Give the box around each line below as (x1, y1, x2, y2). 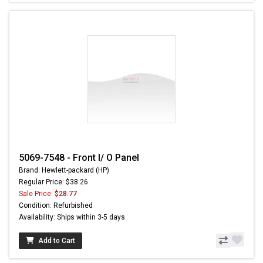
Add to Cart (38, 237, 75, 245)
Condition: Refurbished (19, 201, 93, 210)
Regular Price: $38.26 (19, 178, 88, 187)
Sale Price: (19, 190, 55, 198)
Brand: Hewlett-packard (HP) (19, 166, 109, 175)
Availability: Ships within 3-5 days (19, 213, 125, 222)
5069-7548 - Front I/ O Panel (19, 152, 139, 164)
